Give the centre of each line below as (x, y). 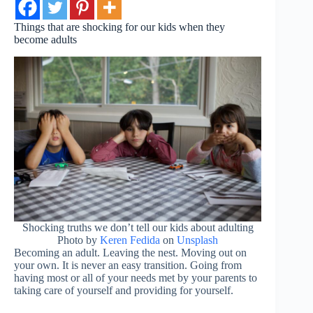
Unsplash (198, 240)
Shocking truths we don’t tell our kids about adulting (138, 227)
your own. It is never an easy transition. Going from (128, 265)
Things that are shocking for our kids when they (119, 27)
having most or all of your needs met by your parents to (136, 277)
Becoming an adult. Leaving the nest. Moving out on (130, 252)
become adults (45, 39)
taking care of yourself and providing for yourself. (124, 290)
